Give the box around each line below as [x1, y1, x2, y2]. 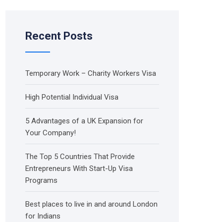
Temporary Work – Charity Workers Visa [25, 69, 156, 78]
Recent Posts [25, 30, 93, 42]
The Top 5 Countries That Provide [25, 152, 135, 161]
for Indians [25, 212, 60, 221]
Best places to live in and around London [25, 200, 158, 209]
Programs [25, 176, 57, 185]
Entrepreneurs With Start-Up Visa [25, 164, 133, 173]
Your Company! [25, 128, 76, 137]
